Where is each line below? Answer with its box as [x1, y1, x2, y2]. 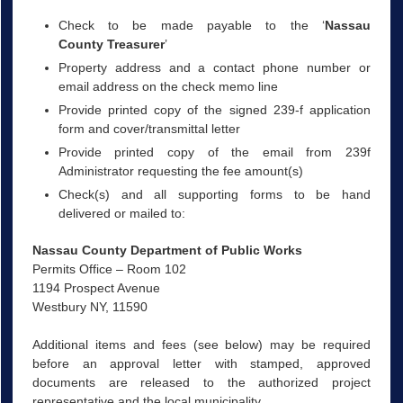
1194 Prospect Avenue [31, 281, 160, 296]
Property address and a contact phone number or [58, 60, 372, 76]
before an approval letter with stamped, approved [31, 355, 372, 371]
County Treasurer [58, 37, 165, 52]
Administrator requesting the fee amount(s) [58, 164, 303, 179]
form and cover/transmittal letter [58, 121, 240, 137]
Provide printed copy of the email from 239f [58, 145, 372, 160]
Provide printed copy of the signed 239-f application [58, 103, 372, 118]
